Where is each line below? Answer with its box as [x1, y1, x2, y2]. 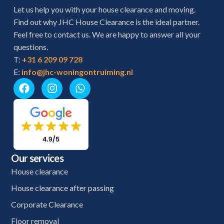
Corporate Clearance [11, 199, 83, 209]
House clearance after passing [11, 182, 114, 192]
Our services [11, 151, 64, 164]
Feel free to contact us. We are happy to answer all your [13, 29, 201, 39]
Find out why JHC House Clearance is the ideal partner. [13, 16, 200, 26]
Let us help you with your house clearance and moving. [13, 4, 196, 14]
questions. [13, 41, 48, 51]
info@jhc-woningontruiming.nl [21, 66, 133, 76]
